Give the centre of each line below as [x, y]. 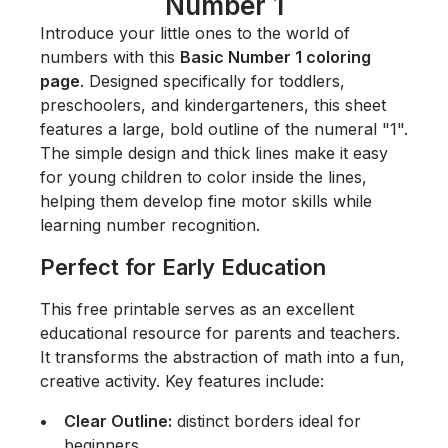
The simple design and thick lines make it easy [214, 152]
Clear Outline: [118, 420]
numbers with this [110, 56]
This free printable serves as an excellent [197, 308]
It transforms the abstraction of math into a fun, [222, 356]
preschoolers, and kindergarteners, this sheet [213, 104]
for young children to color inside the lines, [203, 176]
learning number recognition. [150, 224]
